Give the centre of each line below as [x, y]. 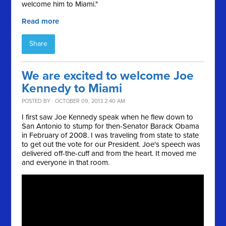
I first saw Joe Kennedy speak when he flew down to [108, 117]
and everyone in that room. [66, 163]
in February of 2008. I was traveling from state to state [110, 135]
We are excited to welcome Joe [108, 76]
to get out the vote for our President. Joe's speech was [111, 145]
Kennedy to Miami [72, 89]
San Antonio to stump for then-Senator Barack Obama [111, 126]
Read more [41, 21]
